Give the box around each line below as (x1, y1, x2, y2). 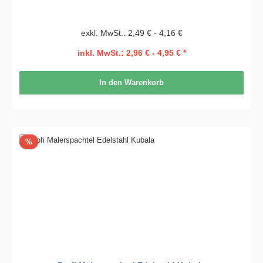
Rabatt (31, 136, 55, 146)
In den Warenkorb (99, 78, 164, 87)
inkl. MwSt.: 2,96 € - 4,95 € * (77, 48, 186, 58)
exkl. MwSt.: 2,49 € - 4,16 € (80, 28, 183, 38)
